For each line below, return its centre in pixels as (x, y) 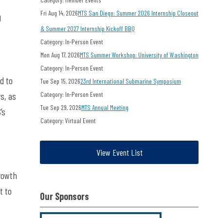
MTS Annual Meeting (105, 107)
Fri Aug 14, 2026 (59, 13)
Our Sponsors (65, 196)
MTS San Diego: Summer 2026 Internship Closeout (138, 13)
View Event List (119, 152)
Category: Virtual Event (68, 120)
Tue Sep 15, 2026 (60, 81)
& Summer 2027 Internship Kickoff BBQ (87, 28)
